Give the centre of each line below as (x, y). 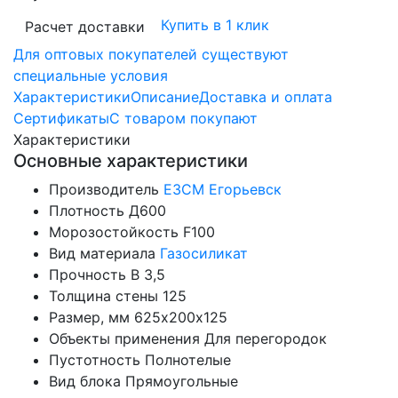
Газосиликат (204, 254)
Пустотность (95, 360)
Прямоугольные (182, 382)
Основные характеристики (131, 161)
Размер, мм (89, 318)
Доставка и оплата (266, 97)
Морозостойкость (114, 232)
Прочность (88, 275)
